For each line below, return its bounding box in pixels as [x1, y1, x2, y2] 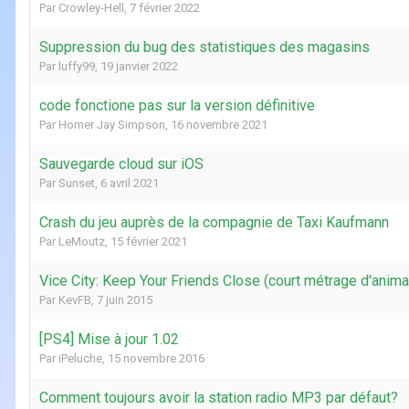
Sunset [58, 175, 95, 190]
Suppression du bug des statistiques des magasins [39, 37, 370, 56]
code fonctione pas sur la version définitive [39, 96, 315, 114]
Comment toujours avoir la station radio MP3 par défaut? [39, 388, 398, 406]
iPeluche [58, 351, 102, 365]
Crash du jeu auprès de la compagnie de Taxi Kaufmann [39, 213, 389, 231]
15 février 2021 [110, 234, 187, 248]
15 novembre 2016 [108, 351, 204, 365]
